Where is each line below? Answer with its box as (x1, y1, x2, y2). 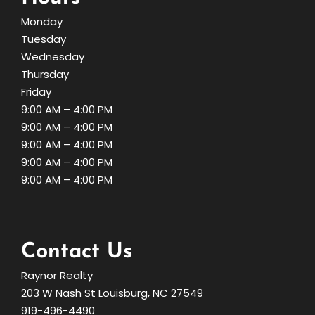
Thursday (21, 66, 69, 82)
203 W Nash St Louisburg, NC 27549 (21, 285, 203, 300)
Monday (21, 13, 63, 29)
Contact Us (21, 240, 132, 263)
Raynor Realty (21, 267, 93, 283)
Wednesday (21, 49, 84, 64)
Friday (21, 84, 51, 99)
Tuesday (21, 31, 66, 46)
